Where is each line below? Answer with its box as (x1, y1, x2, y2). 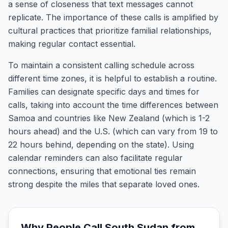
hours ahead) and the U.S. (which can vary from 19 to (8, 126, 218, 136)
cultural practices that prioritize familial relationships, (8, 25, 212, 36)
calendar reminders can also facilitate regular (8, 153, 183, 163)
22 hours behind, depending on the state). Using (8, 139, 194, 150)
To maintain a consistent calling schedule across (8, 60, 194, 70)
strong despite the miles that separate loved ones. (8, 179, 199, 189)
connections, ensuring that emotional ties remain (8, 166, 196, 176)
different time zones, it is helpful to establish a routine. (8, 73, 217, 83)
